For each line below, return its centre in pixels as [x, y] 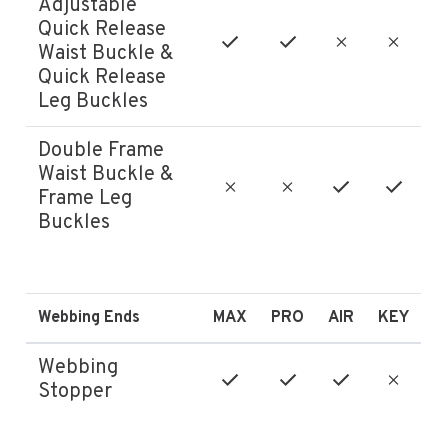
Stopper [75, 391]
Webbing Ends [89, 317]
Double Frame [101, 150]
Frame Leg [85, 198]
